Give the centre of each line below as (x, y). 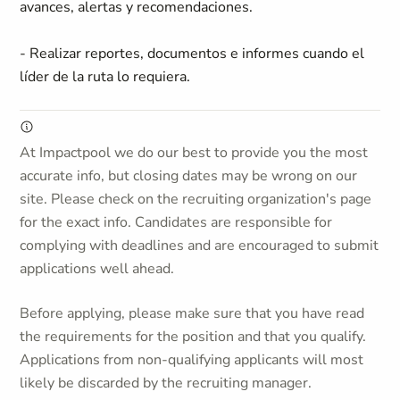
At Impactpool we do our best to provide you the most (194, 153)
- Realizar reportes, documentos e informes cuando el (192, 54)
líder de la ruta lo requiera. (105, 77)
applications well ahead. (97, 269)
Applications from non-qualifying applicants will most (192, 360)
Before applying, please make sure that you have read (192, 313)
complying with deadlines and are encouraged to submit (200, 246)
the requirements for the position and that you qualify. (193, 337)
